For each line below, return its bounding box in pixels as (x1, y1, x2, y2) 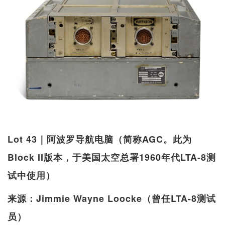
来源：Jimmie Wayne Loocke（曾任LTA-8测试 (8, 191, 216, 205)
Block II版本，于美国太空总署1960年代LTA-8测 (8, 150, 216, 164)
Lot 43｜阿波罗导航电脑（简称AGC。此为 (8, 132, 192, 146)
